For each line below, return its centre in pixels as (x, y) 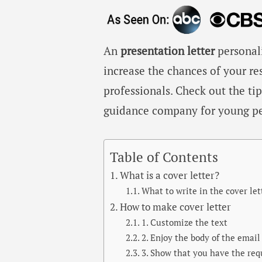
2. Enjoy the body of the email (201, 237)
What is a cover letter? (170, 175)
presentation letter (168, 51)
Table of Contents (164, 157)
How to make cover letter (176, 206)
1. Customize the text (185, 222)
